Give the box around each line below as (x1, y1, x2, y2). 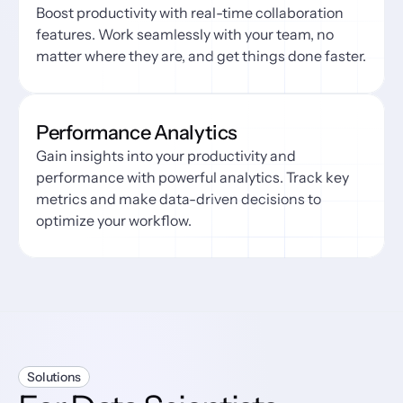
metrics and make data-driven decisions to (36, 190, 321, 208)
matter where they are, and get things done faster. (36, 47, 366, 65)
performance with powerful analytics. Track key (36, 168, 349, 186)
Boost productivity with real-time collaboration (36, 4, 344, 22)
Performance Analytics (36, 121, 237, 145)
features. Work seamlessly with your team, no (36, 25, 334, 43)
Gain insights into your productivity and (36, 147, 296, 165)
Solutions (27, 369, 81, 385)
